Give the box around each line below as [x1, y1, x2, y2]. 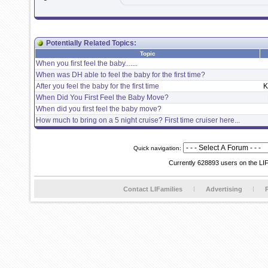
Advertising [205, 185, 242, 193]
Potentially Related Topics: [46, 39, 136, 47]
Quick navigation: [133, 145, 183, 151]
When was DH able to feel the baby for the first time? [36, 71, 205, 79]
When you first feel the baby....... [36, 59, 138, 68]
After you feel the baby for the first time [36, 82, 159, 90]
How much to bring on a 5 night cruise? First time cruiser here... [36, 116, 240, 124]
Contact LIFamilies [123, 185, 182, 193]
